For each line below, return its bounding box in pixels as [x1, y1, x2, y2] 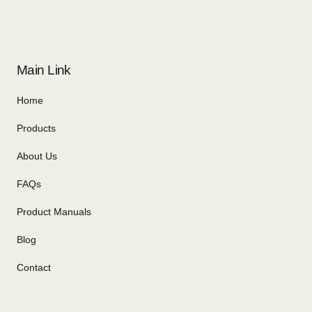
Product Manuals [17, 205, 91, 217]
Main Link [17, 62, 71, 77]
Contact [17, 261, 51, 273]
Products [17, 122, 56, 134]
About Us [17, 150, 57, 162]
